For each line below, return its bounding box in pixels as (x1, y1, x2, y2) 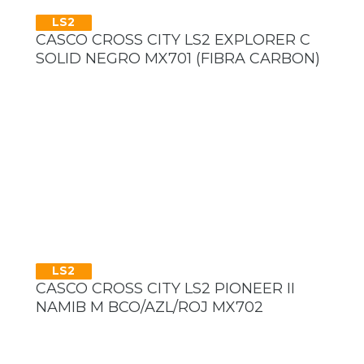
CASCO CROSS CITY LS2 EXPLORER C (36, 30, 310, 49)
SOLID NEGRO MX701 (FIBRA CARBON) (36, 49, 320, 67)
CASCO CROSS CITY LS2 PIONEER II (36, 279, 295, 297)
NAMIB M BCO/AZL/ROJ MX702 (36, 297, 263, 316)
